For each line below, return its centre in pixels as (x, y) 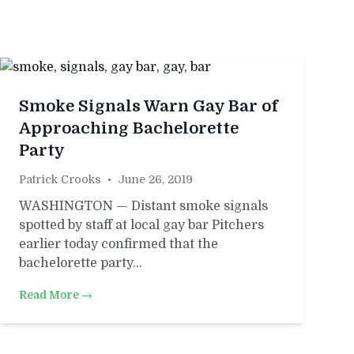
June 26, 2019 (155, 179)
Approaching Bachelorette (129, 128)
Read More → (56, 295)
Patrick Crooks (60, 179)
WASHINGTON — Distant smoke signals (143, 206)
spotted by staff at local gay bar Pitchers (141, 225)
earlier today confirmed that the (119, 244)
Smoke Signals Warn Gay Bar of (149, 106)
